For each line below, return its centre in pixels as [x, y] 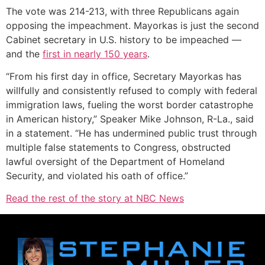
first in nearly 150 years [95, 54]
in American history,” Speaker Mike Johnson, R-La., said [130, 119]
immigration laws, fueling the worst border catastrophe [130, 105]
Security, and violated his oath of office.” [97, 176]
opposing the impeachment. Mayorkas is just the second [132, 25]
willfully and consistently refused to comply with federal [132, 91]
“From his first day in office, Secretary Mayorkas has [124, 77]
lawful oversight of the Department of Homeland [115, 162]
